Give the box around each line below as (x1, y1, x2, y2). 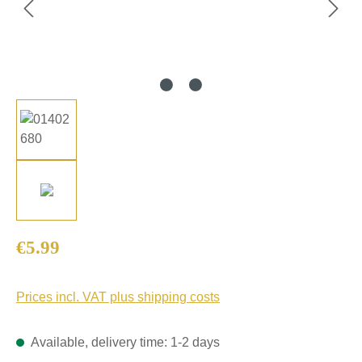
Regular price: (15, 234, 96, 249)
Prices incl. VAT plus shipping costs (16, 289, 220, 304)
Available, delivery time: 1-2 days (28, 335, 220, 349)
